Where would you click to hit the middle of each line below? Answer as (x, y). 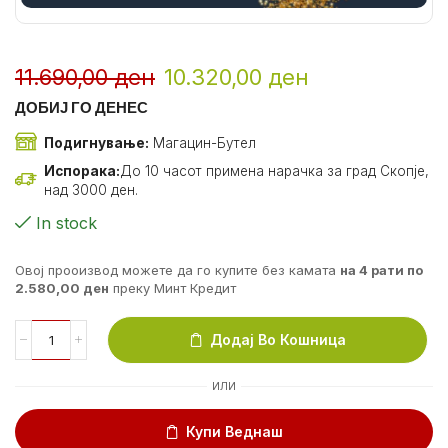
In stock (66, 223)
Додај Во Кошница (278, 339)
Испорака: (82, 171)
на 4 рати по (381, 270)
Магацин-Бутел (202, 142)
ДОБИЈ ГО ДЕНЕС (81, 108)
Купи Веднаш (234, 431)
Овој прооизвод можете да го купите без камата (175, 270)
